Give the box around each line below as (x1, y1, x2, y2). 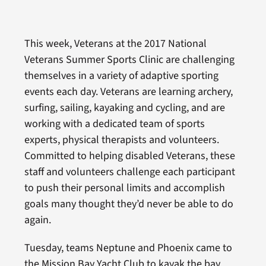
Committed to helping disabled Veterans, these (24, 148, 235, 164)
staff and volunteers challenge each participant (24, 164, 235, 180)
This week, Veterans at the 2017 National (24, 36, 207, 52)
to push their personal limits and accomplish (24, 180, 225, 196)
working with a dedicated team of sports (24, 116, 205, 132)
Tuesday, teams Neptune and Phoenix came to (24, 240, 232, 256)
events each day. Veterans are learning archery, (24, 84, 233, 100)
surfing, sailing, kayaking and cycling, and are (24, 100, 225, 116)
